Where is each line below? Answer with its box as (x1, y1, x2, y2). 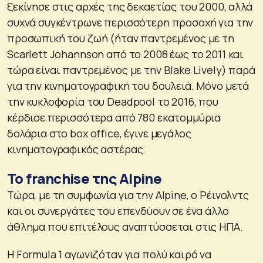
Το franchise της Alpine (7, 168, 162, 188)
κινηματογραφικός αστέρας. (7, 141, 146, 156)
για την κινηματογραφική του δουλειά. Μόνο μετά (7, 78, 249, 93)
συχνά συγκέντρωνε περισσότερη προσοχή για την (7, 15, 254, 29)
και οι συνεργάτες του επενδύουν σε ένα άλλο (7, 203, 229, 218)
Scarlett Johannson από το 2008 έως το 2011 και (7, 46, 244, 61)
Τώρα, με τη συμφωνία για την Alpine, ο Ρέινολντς (7, 187, 249, 202)
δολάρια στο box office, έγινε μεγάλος (7, 126, 191, 140)
